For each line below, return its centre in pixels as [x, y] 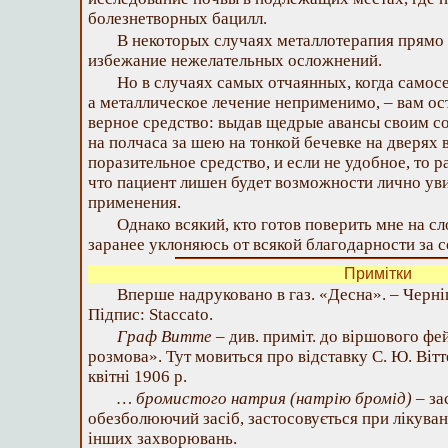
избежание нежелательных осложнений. [235, 60]
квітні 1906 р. [137, 376]
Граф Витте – [171, 336]
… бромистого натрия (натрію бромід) [264, 398]
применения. [134, 202]
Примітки [378, 273]
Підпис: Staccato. [150, 314]
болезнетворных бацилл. [177, 18]
